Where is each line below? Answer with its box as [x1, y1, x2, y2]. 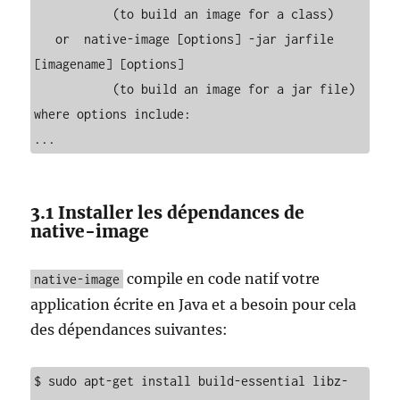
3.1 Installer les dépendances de [30, 202, 305, 223]
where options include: [34, 106, 192, 121]
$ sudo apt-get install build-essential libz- [34, 373, 349, 388]
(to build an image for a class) [34, 6, 113, 21]
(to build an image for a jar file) [34, 81, 113, 96]
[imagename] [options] [34, 56, 185, 71]
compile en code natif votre [123, 270, 321, 287]
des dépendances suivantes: [30, 321, 229, 338]
